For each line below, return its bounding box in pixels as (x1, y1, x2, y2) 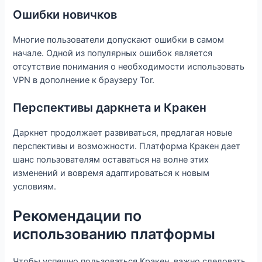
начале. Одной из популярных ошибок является (13, 47, 213, 58)
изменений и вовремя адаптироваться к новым (13, 168, 210, 178)
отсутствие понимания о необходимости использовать (13, 61, 245, 72)
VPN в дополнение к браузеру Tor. (13, 74, 155, 85)
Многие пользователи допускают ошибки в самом (13, 34, 225, 45)
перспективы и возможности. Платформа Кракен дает (13, 141, 241, 151)
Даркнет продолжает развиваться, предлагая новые (13, 127, 233, 138)
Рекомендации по (13, 207, 142, 225)
